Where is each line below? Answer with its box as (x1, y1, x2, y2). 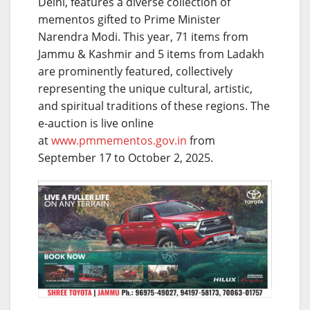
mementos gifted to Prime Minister (38, 11, 221, 27)
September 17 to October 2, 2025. (38, 149, 213, 165)
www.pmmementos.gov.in (51, 132, 187, 148)
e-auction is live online (38, 115, 154, 131)
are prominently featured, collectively (38, 63, 232, 79)
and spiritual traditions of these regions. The (38, 98, 270, 113)
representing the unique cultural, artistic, (38, 80, 253, 96)
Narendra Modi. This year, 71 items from (38, 28, 248, 44)
